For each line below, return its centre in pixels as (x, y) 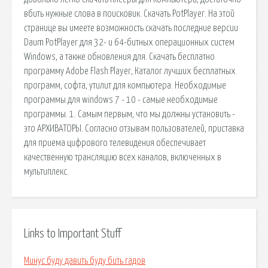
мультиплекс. (46, 171)
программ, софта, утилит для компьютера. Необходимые (125, 85)
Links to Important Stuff (72, 234)
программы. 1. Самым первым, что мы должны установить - (130, 114)
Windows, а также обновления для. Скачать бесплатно (119, 57)
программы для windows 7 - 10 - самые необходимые (121, 100)
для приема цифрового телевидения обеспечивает (115, 143)
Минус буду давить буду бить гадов (85, 261)
